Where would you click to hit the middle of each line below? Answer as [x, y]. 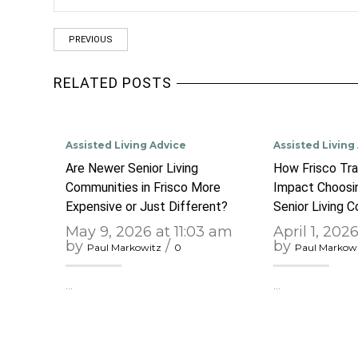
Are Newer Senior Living [132, 168]
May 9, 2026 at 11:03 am [149, 231]
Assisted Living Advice [126, 145]
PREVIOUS [91, 39]
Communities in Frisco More [143, 187]
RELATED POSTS [113, 82]
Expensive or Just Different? [147, 206]
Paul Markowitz [124, 247]
